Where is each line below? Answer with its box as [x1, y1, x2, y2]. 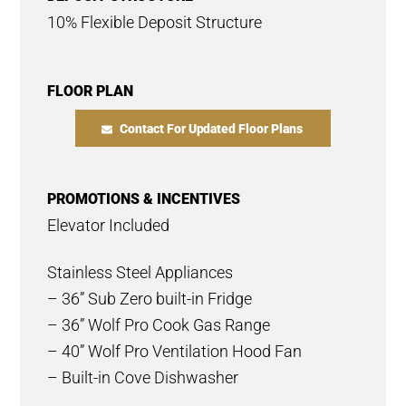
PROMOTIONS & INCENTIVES [47, 190, 241, 208]
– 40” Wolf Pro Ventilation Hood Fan [47, 343, 303, 362]
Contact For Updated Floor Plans [120, 121, 303, 137]
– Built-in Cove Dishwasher [47, 369, 239, 388]
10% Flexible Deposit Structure [47, 14, 263, 33]
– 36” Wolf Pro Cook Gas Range [47, 316, 271, 335]
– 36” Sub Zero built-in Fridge [47, 290, 253, 309]
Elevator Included [47, 217, 170, 236]
